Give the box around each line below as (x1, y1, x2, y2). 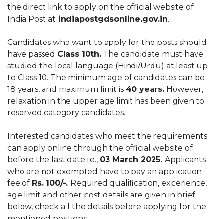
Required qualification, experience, (70, 178, 207, 188)
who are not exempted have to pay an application (7, 167, 202, 176)
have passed (7, 49, 57, 59)
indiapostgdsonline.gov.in (56, 14, 168, 23)
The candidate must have (101, 49, 203, 59)
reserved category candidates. (7, 108, 125, 117)
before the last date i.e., (7, 155, 100, 164)
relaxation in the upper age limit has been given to (7, 96, 204, 106)
